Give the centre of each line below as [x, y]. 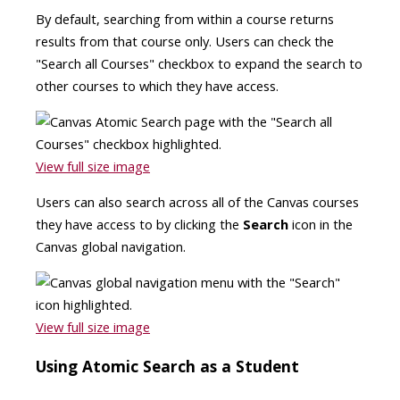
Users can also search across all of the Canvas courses [197, 202]
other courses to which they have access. [157, 86]
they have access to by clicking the [139, 225]
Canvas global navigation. [111, 247]
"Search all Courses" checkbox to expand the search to [199, 64]
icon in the [321, 225]
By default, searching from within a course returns [185, 19]
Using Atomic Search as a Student [167, 367]
